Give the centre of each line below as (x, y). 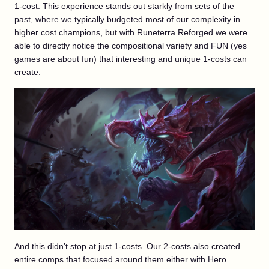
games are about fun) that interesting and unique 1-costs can (131, 59)
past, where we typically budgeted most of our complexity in (127, 19)
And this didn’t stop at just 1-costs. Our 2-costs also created (127, 246)
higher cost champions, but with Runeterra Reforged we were (131, 32)
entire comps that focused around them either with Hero (120, 259)
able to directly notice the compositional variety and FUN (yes (131, 45)
